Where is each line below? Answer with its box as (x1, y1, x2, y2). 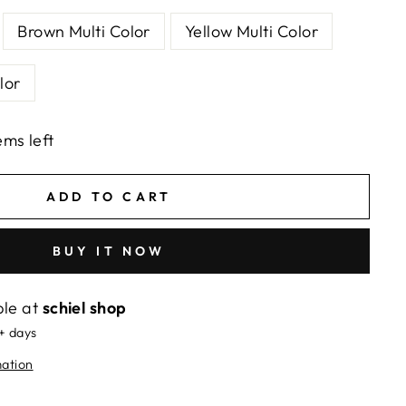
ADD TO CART (45, 188, 172, 205)
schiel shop (42, 297, 127, 318)
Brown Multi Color (17, 21, 150, 42)
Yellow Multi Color (184, 21, 318, 42)
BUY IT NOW (52, 242, 166, 259)
